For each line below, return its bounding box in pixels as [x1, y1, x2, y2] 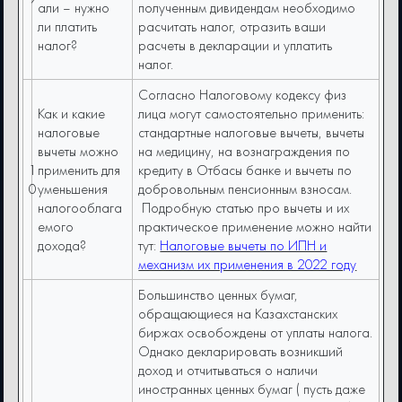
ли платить [38, 17, 98, 37]
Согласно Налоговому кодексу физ [138, 85, 347, 105]
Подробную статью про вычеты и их [138, 198, 350, 218]
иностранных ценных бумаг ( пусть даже [138, 380, 366, 399]
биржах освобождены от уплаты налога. [138, 323, 373, 343]
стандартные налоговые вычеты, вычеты [138, 123, 365, 143]
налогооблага [38, 198, 123, 218]
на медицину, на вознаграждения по [138, 142, 351, 162]
